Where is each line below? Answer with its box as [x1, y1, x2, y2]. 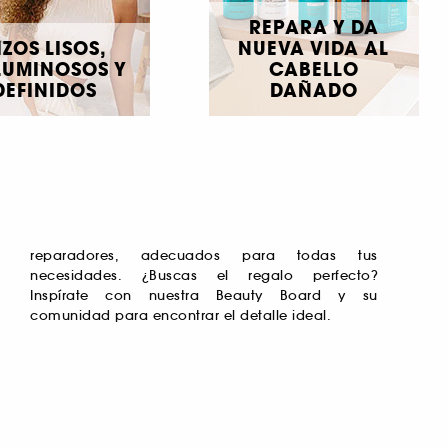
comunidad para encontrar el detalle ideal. [30, 307, 331, 325]
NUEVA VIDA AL [238, 36, 390, 62]
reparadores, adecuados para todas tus [30, 247, 378, 265]
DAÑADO [269, 78, 358, 104]
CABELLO [268, 57, 359, 83]
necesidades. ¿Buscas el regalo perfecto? [30, 267, 378, 285]
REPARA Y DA [248, 15, 379, 41]
